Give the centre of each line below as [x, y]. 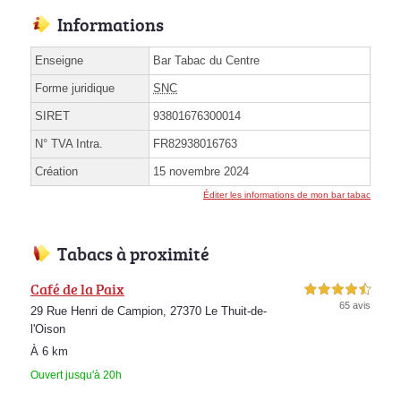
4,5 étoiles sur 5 [337, 289]
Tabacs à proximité [133, 253]
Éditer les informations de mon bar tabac [287, 194]
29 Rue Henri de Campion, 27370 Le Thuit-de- [149, 311]
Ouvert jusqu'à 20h [76, 375]
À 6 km [49, 351]
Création [56, 171]
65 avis [355, 305]
